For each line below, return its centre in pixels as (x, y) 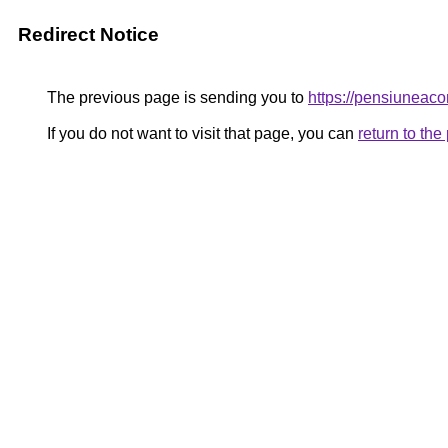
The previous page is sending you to (175, 97)
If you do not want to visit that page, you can (200, 133)
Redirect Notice (88, 34)
